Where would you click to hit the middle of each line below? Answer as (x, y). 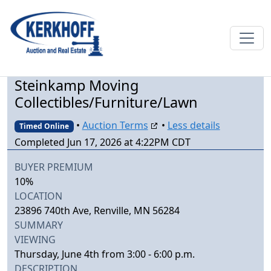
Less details (194, 125)
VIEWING (35, 240)
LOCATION (38, 196)
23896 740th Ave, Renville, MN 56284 (97, 211)
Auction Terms (115, 125)
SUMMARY (39, 225)
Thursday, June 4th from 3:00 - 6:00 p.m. (105, 254)
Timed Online (44, 126)
